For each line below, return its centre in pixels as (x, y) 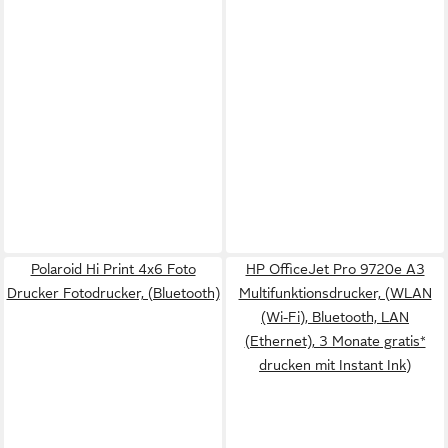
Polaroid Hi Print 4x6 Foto (113, 269)
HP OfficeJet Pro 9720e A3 (335, 269)
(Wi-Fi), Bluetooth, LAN (335, 317)
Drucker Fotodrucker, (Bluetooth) (113, 293)
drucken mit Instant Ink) (335, 365)
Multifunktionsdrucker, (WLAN (335, 293)
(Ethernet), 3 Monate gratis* (335, 341)
